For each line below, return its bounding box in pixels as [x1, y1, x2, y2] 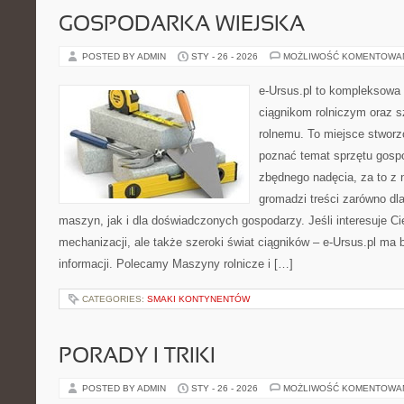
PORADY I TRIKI [59, 347, 216, 367]
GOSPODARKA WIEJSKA [59, 15, 305, 35]
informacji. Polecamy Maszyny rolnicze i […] [59, 257, 293, 271]
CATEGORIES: [82, 294, 147, 304]
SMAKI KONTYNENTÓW [147, 294, 250, 304]
